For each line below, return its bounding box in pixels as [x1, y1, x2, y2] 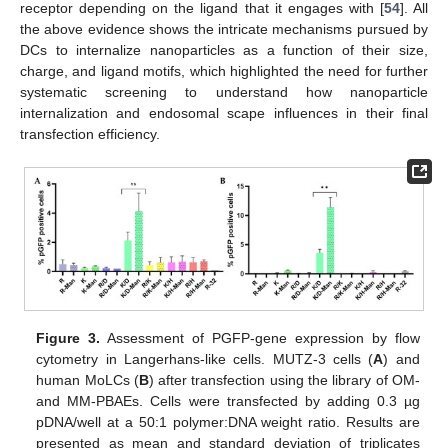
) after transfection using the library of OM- [148, 371, 420, 388]
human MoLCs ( [36, 371, 139, 388]
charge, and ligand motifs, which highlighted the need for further [20, 62, 428, 79]
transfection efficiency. [20, 125, 160, 142]
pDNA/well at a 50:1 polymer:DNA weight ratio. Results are [36, 413, 420, 430]
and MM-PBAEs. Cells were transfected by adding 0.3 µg [36, 392, 420, 409]
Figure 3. [36, 329, 101, 346]
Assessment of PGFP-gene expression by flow [100, 329, 420, 346]
